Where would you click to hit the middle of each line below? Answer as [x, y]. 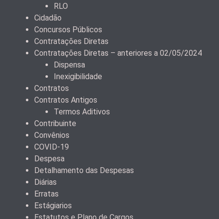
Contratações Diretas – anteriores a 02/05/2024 [118, 53]
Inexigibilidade [78, 76]
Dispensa [69, 65]
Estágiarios [53, 205]
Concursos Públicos [68, 29]
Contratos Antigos [66, 100]
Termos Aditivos [82, 111]
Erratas [46, 194]
